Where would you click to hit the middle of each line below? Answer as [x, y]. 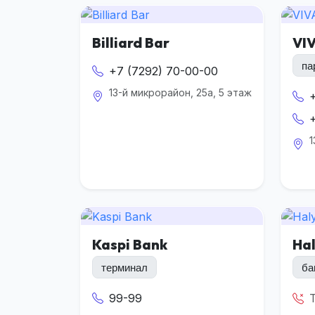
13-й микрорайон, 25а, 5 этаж [180, 93]
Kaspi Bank [130, 245]
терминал [124, 267]
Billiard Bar [131, 43]
